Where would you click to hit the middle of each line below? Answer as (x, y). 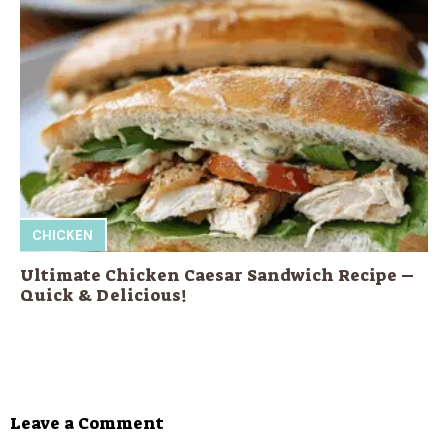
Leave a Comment (87, 422)
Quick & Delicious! (103, 294)
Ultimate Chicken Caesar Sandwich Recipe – (217, 274)
